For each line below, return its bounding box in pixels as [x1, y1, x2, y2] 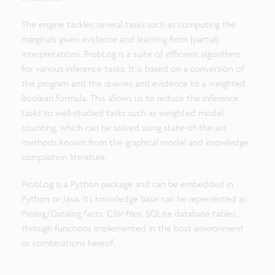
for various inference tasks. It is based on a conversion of [21, 62, 244, 74]
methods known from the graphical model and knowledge [21, 136, 249, 148]
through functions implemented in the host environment [21, 222, 244, 234]
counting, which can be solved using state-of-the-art [21, 121, 227, 133]
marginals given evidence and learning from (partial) [21, 33, 219, 45]
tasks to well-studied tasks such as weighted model [21, 106, 223, 118]
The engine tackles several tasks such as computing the [21, 18, 236, 30]
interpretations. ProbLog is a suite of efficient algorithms [21, 47, 241, 60]
